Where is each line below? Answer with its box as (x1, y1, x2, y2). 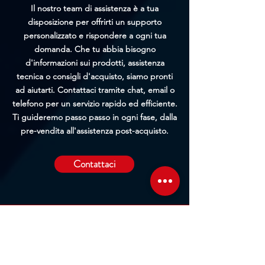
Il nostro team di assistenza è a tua (31, 2, 159, 14)
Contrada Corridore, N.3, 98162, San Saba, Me (9, 231, 181, 243)
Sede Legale (9, 251, 63, 263)
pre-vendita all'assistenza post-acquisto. (21, 125, 169, 136)
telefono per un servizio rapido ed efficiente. (12, 98, 177, 109)
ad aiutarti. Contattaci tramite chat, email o (15, 84, 174, 95)
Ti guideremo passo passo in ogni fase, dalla (12, 111, 177, 122)
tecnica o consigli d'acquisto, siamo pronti (17, 70, 173, 82)
